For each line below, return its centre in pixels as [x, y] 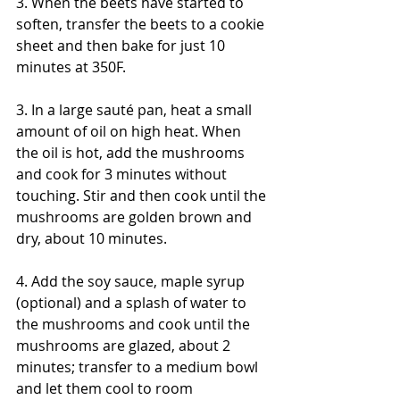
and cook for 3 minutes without [123, 174]
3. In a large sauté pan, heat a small [136, 110]
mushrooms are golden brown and [136, 217]
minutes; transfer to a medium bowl [139, 367]
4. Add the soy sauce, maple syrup [132, 281]
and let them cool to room [106, 388]
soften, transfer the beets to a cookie [142, 24]
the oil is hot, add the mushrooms [132, 153]
